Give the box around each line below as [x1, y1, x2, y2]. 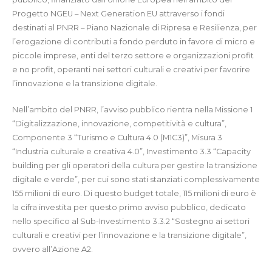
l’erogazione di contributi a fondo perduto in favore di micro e [12, 36, 255, 46]
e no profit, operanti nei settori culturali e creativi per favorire [12, 64, 250, 74]
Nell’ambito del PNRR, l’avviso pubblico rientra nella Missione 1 [12, 105, 253, 115]
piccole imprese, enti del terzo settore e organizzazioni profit [12, 50, 254, 60]
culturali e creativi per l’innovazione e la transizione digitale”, [12, 231, 246, 240]
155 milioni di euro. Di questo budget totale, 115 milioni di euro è [12, 189, 256, 199]
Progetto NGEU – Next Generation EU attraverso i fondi [12, 8, 225, 18]
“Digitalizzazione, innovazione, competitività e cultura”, [12, 119, 226, 129]
